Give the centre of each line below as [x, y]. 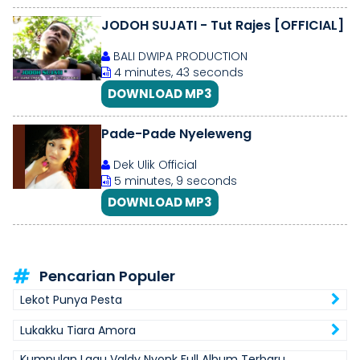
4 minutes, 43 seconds [177, 72]
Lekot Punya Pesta [71, 300]
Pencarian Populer [107, 276]
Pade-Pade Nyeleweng [176, 134]
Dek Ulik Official [153, 165]
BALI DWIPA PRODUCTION [179, 56]
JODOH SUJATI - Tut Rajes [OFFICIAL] [223, 25]
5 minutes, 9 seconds [174, 181]
